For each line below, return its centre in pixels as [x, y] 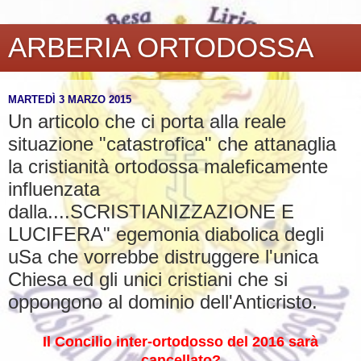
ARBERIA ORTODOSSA [161, 48]
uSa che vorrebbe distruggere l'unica [163, 257]
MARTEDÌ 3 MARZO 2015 [70, 99]
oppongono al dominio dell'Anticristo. [163, 302]
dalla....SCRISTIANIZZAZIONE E [151, 212]
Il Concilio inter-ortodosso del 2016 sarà [180, 341]
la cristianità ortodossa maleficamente [168, 166]
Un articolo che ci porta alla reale [147, 121]
